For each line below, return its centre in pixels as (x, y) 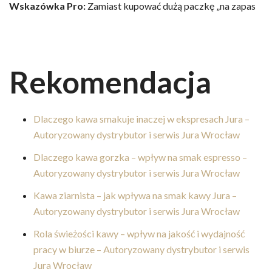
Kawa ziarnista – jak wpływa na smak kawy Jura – (135, 195)
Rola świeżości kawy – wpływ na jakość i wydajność (139, 233)
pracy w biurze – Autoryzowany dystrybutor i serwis (141, 249)
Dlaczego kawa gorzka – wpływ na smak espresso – (140, 157)
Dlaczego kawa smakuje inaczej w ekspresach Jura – (141, 118)
